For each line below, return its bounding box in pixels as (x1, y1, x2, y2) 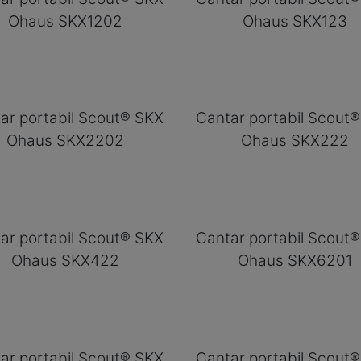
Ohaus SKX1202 (7, 11, 122, 31)
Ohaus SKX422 (10, 251, 119, 271)
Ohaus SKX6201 (237, 251, 352, 271)
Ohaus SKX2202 (6, 131, 124, 151)
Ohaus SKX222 (240, 131, 349, 151)
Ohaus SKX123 (242, 11, 347, 31)
